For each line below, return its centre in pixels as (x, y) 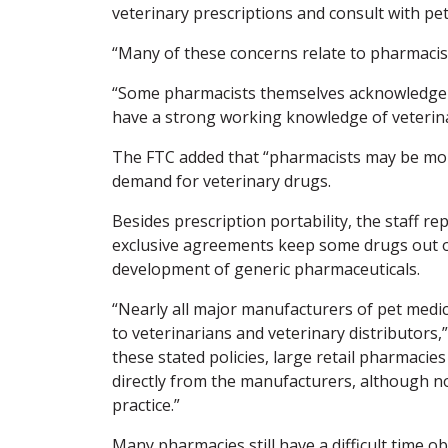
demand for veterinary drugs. (221, 180)
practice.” (146, 404)
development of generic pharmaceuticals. (266, 268)
